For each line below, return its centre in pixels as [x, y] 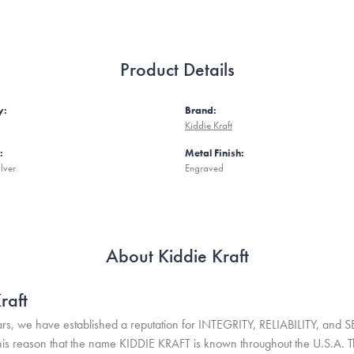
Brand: [201, 110]
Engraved [204, 168]
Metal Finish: [215, 153]
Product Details [177, 69]
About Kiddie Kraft [177, 256]
